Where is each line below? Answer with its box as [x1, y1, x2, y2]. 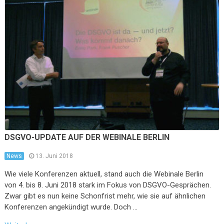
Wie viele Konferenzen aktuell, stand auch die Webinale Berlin [4, 169, 203, 178]
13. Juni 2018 [35, 152, 73, 159]
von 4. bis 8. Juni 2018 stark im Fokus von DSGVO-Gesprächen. [4, 180, 211, 189]
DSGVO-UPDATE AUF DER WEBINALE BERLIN [4, 132, 169, 142]
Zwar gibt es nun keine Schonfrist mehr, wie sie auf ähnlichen [4, 191, 205, 200]
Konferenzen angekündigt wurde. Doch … [4, 202, 137, 211]
